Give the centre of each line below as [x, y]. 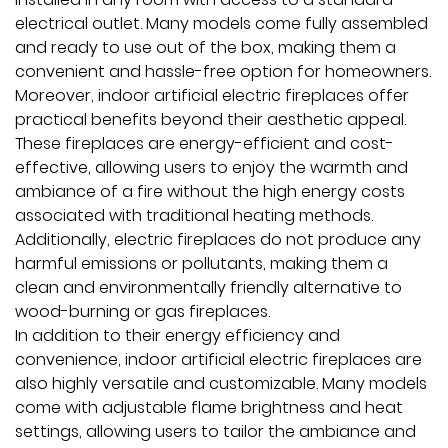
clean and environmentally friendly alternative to [208, 287]
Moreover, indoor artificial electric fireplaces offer [212, 95]
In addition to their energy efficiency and [177, 335]
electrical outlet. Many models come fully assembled [221, 23]
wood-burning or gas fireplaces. [142, 311]
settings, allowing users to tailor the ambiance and [215, 431]
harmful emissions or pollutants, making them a [201, 263]
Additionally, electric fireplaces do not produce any [218, 239]
